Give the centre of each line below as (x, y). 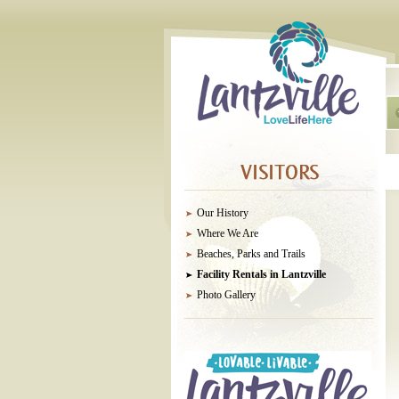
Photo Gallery (226, 295)
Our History (223, 213)
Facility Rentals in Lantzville (261, 274)
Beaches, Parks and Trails (251, 254)
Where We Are (228, 233)
